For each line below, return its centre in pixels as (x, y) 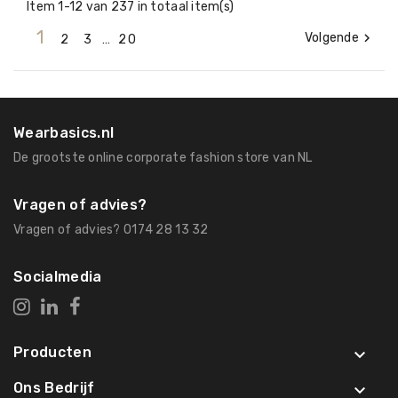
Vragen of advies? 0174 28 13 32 (111, 229)
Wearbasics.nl (64, 132)
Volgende (331, 37)
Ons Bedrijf (54, 387)
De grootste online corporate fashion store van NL (163, 157)
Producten (52, 352)
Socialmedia (58, 276)
